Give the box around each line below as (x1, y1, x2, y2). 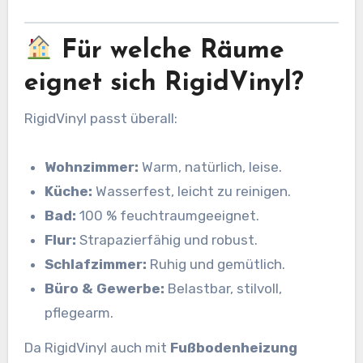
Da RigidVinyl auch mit (23, 339, 170, 356)
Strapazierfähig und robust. (76, 231, 258, 248)
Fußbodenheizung (169, 339, 297, 356)
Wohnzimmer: (45, 158, 139, 175)
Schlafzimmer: (45, 255, 147, 272)
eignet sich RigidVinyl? (23, 70, 304, 97)
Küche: (45, 182, 93, 199)
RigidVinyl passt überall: (23, 109, 177, 126)
